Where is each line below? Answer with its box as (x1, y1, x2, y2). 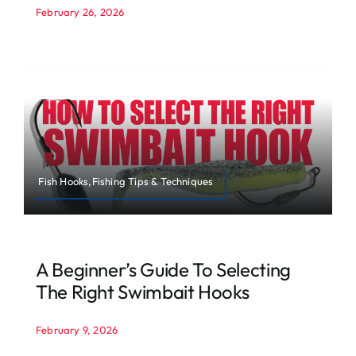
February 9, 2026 (35, 323, 118, 337)
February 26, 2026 (35, 5, 125, 18)
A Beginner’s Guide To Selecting (35, 257, 291, 282)
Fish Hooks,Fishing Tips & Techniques (38, 175, 214, 188)
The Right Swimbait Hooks (35, 280, 250, 304)
